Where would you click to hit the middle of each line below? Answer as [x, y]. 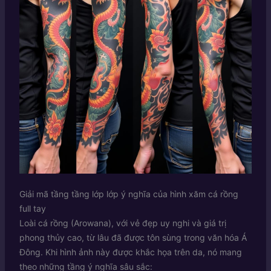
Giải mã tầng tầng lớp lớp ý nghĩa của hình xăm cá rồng [129, 194]
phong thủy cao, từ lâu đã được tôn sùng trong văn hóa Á [133, 237]
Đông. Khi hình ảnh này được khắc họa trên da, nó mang [130, 252]
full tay [32, 208]
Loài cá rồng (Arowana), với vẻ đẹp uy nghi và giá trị [122, 223]
